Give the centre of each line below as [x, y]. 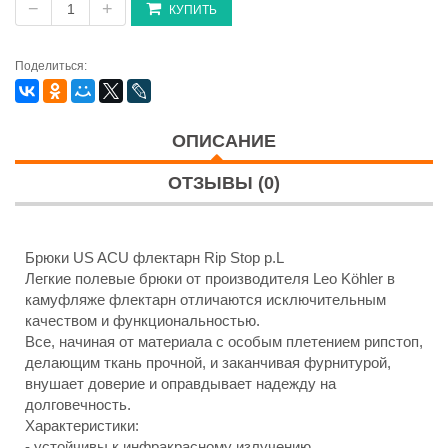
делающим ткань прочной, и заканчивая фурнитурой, [208, 362]
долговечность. [78, 404]
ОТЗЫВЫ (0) [224, 183]
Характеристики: [82, 425]
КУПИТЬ [193, 10]
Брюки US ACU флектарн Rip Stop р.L [154, 257]
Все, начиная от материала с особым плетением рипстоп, [224, 341]
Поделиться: [51, 66]
